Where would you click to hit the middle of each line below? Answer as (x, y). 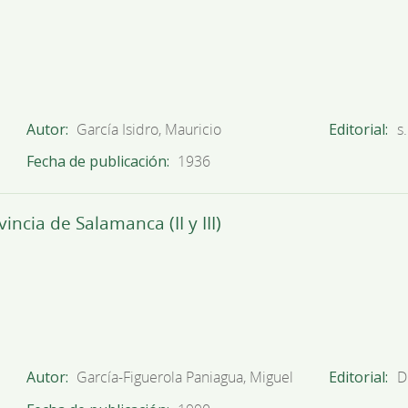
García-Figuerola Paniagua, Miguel (185, 377)
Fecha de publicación (96, 161)
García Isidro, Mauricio (149, 129)
